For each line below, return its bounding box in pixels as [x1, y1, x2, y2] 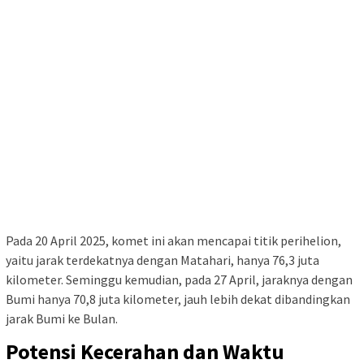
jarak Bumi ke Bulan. [6, 310, 118, 327]
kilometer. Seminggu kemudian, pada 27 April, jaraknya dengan [6, 271, 353, 288]
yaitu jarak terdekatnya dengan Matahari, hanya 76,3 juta [6, 251, 319, 268]
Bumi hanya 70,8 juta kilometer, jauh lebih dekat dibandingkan [6, 290, 350, 307]
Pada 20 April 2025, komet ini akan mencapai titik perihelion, [6, 232, 341, 249]
